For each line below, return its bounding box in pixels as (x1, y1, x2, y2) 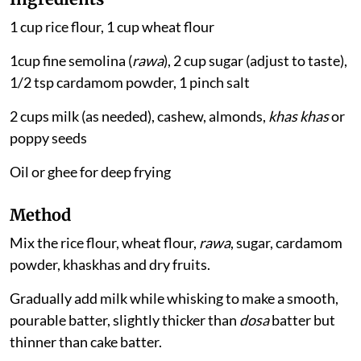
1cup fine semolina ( (10, 51, 132, 69)
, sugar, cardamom (230, 233, 342, 251)
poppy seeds (10, 128, 87, 147)
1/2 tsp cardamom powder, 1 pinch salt (10, 73, 250, 91)
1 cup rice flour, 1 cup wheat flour (10, 17, 214, 35)
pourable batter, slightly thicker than (10, 310, 239, 329)
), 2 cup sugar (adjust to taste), (164, 51, 347, 69)
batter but (269, 310, 335, 329)
